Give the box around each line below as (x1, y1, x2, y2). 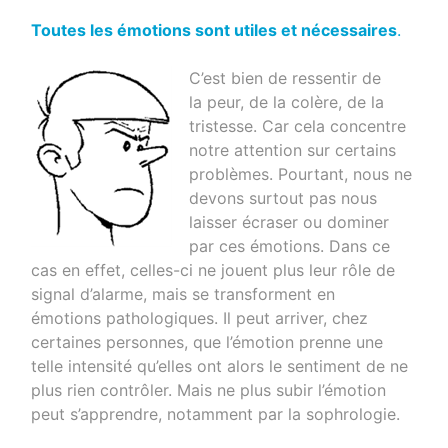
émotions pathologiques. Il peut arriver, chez (31, 307, 369, 328)
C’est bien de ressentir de (189, 67, 382, 88)
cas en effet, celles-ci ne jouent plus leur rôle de (31, 259, 396, 280)
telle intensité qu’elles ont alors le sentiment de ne (31, 355, 409, 376)
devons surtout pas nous (189, 187, 378, 208)
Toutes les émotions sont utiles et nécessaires (31, 19, 398, 40)
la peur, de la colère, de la (189, 91, 385, 112)
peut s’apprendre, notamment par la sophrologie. (31, 403, 401, 424)
